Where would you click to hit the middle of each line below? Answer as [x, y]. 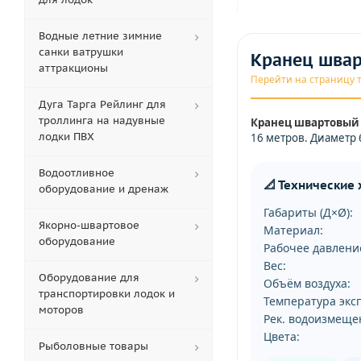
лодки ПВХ [66, 137]
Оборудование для [89, 278]
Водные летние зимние [100, 36]
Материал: [293, 230]
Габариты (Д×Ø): [308, 212]
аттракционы [73, 68]
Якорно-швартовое [89, 225]
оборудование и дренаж [104, 189]
